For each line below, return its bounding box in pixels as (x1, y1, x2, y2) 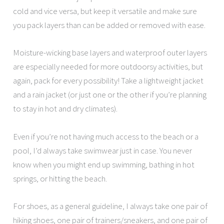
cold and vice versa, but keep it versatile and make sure (13, 5, 197, 17)
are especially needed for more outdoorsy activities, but (13, 61, 203, 72)
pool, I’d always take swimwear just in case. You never (13, 144, 192, 156)
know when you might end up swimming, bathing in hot (13, 158, 195, 170)
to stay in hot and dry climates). (13, 103, 118, 114)
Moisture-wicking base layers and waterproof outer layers (13, 47, 207, 58)
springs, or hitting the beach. (13, 172, 107, 184)
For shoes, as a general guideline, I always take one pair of (13, 200, 208, 211)
